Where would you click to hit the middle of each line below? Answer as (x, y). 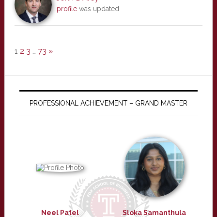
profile (67, 9)
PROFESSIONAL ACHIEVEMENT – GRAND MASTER (108, 103)
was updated (98, 9)
